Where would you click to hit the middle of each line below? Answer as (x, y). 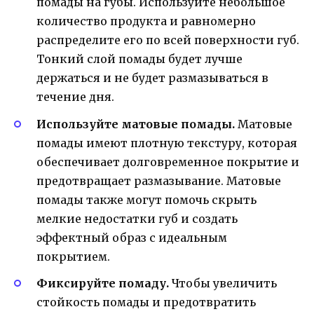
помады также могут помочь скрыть (146, 199)
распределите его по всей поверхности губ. (168, 40)
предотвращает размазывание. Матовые (159, 180)
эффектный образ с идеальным (132, 237)
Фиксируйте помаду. (103, 283)
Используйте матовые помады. (136, 124)
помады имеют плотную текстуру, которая (167, 143)
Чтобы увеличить (223, 283)
